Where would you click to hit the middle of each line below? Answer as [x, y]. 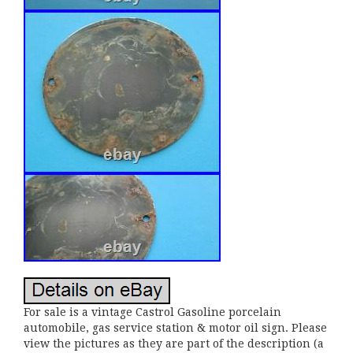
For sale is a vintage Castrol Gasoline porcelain [152, 312]
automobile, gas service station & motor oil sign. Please [175, 328]
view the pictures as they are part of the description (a [174, 344]
